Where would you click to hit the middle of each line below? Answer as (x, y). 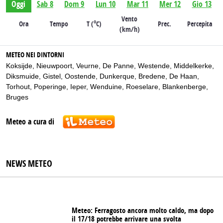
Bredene (152, 76)
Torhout (18, 86)
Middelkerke (193, 65)
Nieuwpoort (54, 65)
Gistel (52, 76)
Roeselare (142, 86)
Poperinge (50, 86)
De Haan (183, 76)
